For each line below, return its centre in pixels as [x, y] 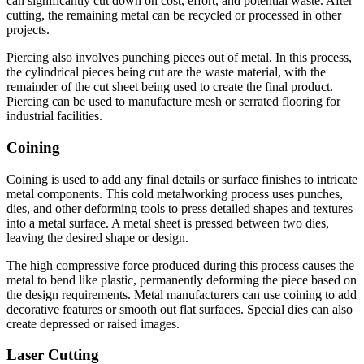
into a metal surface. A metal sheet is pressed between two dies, [168, 223]
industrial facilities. [54, 116]
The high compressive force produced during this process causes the [180, 265]
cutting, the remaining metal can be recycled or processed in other [174, 15]
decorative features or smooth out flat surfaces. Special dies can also [180, 309]
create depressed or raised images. [93, 323]
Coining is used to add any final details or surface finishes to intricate [182, 179]
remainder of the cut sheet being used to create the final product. [170, 87]
